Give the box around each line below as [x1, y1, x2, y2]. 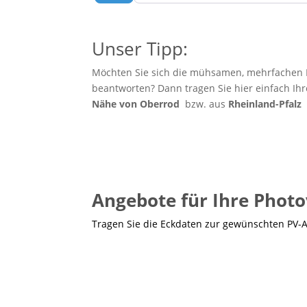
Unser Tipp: [92, 36, 188, 62]
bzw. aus [185, 97, 229, 111]
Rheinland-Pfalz [228, 97, 302, 111]
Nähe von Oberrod [92, 97, 186, 111]
